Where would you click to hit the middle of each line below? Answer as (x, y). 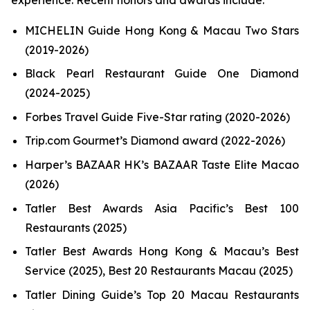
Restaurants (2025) (76, 227)
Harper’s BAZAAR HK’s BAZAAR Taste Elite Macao (162, 165)
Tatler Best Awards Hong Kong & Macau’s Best (162, 252)
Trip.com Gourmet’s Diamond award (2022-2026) (155, 141)
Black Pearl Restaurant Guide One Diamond (162, 74)
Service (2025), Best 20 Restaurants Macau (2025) (159, 271)
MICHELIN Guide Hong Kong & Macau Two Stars (162, 30)
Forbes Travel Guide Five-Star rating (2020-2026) (157, 117)
